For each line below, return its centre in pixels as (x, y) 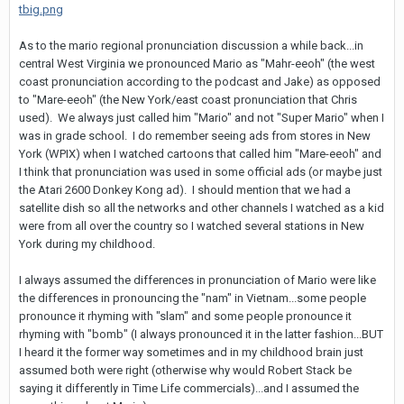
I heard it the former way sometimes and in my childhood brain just (191, 352)
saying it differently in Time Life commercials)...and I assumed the (189, 388)
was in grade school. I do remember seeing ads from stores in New (195, 135)
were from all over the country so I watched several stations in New (192, 225)
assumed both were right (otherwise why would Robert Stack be (185, 370)
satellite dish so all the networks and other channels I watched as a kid (202, 207)
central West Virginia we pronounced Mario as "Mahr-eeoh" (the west (197, 63)
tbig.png (41, 9)
